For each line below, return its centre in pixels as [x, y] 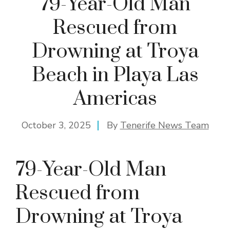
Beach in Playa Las [115, 75]
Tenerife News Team [164, 125]
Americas [115, 99]
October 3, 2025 [56, 125]
